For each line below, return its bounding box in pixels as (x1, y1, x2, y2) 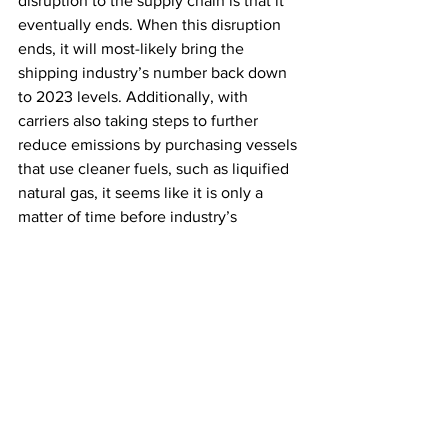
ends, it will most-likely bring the (18, 40, 248, 58)
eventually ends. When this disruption (18, 16, 285, 34)
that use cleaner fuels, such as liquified (18, 160, 293, 178)
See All (277, 414, 320, 431)
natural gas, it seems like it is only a (18, 184, 267, 202)
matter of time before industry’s (18, 208, 241, 226)
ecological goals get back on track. (18, 232, 259, 250)
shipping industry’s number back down (18, 64, 291, 82)
